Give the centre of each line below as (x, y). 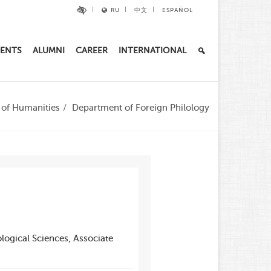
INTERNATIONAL (152, 51)
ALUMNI (49, 51)
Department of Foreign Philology (141, 108)
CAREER (92, 51)
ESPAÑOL (178, 10)
